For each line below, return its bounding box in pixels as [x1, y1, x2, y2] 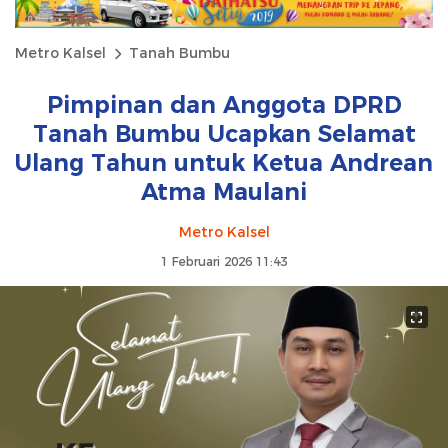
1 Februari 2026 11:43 [161, 254, 287, 270]
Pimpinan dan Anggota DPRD [46, 91, 402, 120]
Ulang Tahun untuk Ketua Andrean [15, 149, 433, 178]
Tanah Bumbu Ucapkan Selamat [32, 120, 416, 149]
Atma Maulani [141, 178, 307, 207]
